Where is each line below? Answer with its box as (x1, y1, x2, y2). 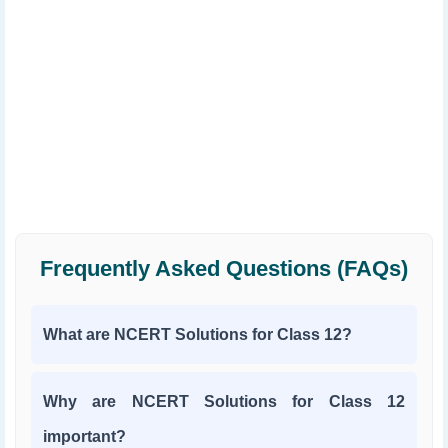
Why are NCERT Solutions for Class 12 (43, 393, 405, 410)
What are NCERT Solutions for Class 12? (43, 326, 352, 343)
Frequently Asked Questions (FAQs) (40, 256, 408, 281)
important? (43, 428, 126, 445)
